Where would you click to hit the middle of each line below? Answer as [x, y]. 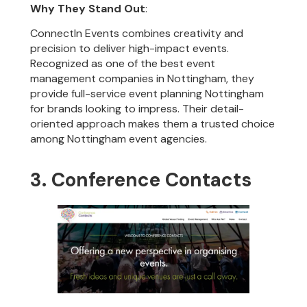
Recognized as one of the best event [123, 63]
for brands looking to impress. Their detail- [137, 109]
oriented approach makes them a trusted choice [153, 124]
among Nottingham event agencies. [119, 139]
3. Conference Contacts [141, 180]
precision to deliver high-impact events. [130, 48]
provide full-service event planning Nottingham [147, 94]
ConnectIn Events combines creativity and [137, 33]
